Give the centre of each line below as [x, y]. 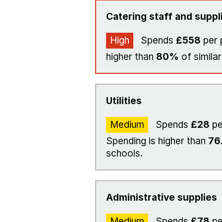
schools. [124, 153]
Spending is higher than [157, 141]
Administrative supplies [162, 197]
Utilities [124, 101]
